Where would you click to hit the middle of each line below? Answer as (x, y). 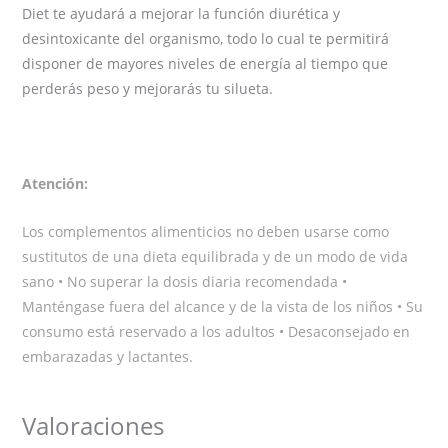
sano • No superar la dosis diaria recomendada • (185, 281)
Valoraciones (93, 426)
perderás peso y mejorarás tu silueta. (148, 89)
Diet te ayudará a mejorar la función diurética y (181, 14)
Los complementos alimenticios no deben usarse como (206, 231)
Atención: (55, 184)
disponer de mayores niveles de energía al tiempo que (205, 64)
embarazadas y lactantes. (108, 356)
